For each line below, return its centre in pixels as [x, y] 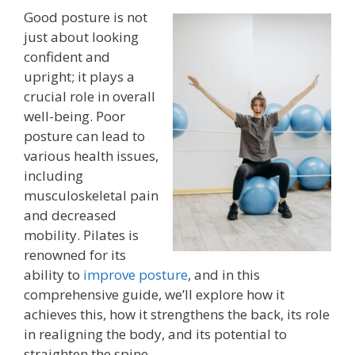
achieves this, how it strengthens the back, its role [177, 314]
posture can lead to [84, 136]
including [53, 175]
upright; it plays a [79, 76]
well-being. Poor [74, 116]
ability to [53, 274]
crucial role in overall [90, 96]
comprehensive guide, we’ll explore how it [154, 294]
